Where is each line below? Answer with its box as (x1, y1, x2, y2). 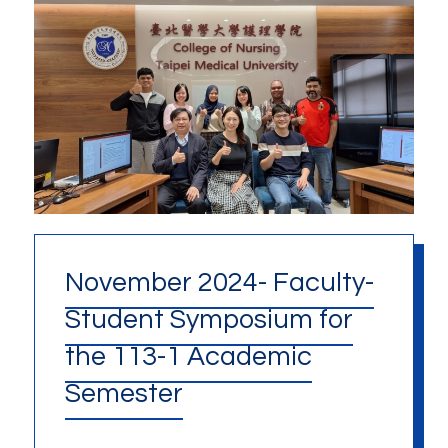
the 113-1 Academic (64, 343, 312, 372)
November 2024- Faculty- (64, 269, 374, 298)
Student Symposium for (64, 306, 353, 335)
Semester (64, 380, 183, 409)
